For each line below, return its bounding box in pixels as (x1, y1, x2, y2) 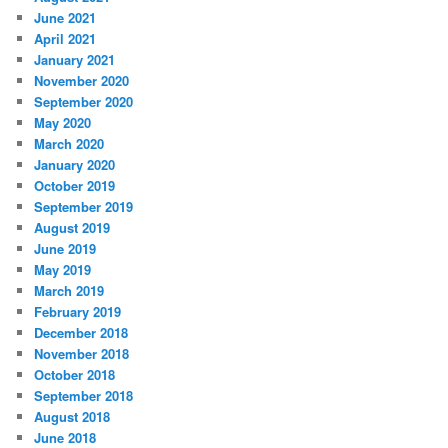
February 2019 (34, 302, 122, 322)
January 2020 (34, 155, 116, 175)
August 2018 (34, 407, 111, 427)
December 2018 (34, 323, 129, 343)
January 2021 (34, 50, 116, 70)
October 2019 (34, 176, 116, 196)
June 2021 (34, 8, 97, 28)
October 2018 (34, 365, 116, 385)
